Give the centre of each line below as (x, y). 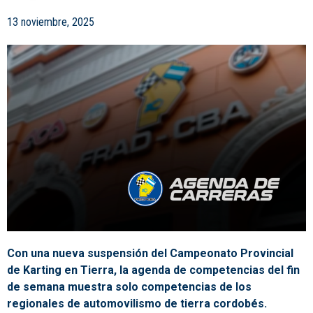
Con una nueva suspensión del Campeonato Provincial (150, 253)
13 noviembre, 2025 (51, 22)
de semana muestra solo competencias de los (129, 286)
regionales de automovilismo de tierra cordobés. (137, 303)
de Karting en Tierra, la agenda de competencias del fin (153, 270)
